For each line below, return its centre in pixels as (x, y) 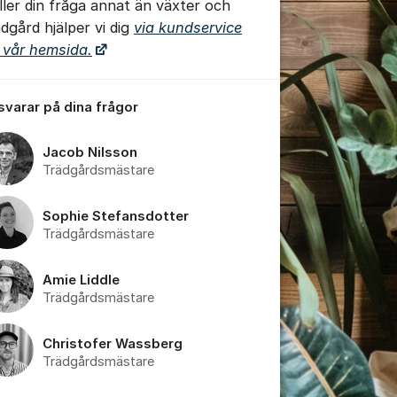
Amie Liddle (81, 280)
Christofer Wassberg (113, 343)
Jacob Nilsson (90, 152)
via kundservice (188, 27)
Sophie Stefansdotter (116, 216)
